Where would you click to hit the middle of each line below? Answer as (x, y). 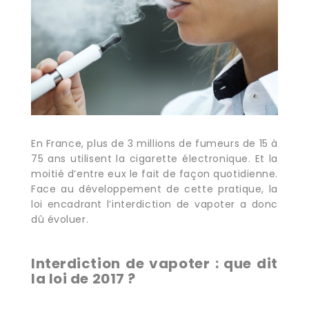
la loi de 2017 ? (83, 278)
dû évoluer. (60, 219)
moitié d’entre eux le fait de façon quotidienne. (154, 173)
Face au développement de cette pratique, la (154, 189)
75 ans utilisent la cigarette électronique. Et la (154, 158)
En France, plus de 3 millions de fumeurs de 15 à (154, 143)
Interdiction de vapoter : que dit (154, 263)
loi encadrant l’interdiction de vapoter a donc (154, 204)
